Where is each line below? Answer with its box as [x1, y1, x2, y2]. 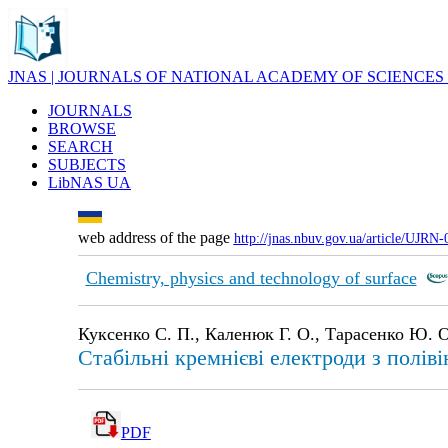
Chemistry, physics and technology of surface [85, 268, 417, 288]
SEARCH [48, 138, 113, 155]
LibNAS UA [48, 174, 131, 191]
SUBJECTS [48, 156, 126, 173]
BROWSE [48, 120, 116, 137]
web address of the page [77, 229, 234, 246]
